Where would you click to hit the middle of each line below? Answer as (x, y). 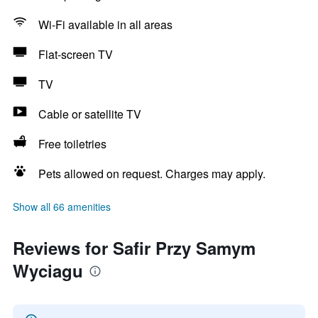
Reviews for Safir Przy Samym (134, 248)
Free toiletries (72, 144)
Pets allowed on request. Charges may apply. (152, 174)
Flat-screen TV (76, 54)
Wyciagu (48, 270)
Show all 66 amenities (62, 207)
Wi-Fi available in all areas (105, 24)
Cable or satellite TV (90, 114)
